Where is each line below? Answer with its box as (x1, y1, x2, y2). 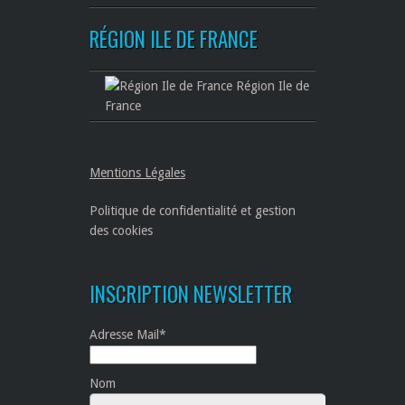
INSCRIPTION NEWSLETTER (89, 278, 292, 310)
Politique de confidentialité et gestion (89, 203, 296, 219)
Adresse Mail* (89, 327, 166, 343)
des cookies (89, 223, 153, 239)
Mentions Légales (89, 165, 185, 181)
